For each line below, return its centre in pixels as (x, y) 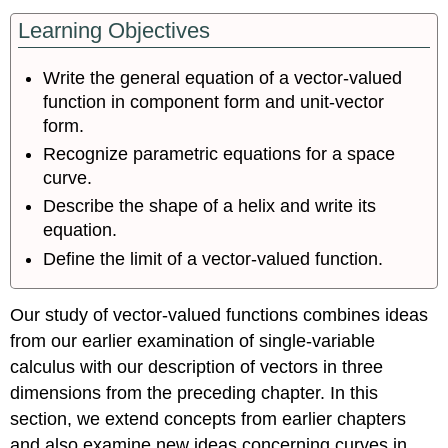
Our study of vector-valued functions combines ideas (219, 315)
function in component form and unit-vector (214, 101)
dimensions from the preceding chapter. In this (194, 393)
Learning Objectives (114, 30)
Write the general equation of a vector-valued (223, 77)
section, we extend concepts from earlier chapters (208, 419)
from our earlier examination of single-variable (193, 341)
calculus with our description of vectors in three (197, 367)
